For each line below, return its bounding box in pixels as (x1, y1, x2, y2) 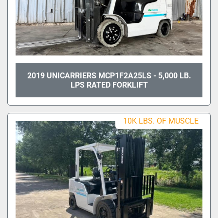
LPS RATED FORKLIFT (70, 80, 148, 90)
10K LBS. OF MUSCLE (123, 116, 199, 126)
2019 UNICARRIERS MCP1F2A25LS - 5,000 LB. (27, 71, 191, 80)
